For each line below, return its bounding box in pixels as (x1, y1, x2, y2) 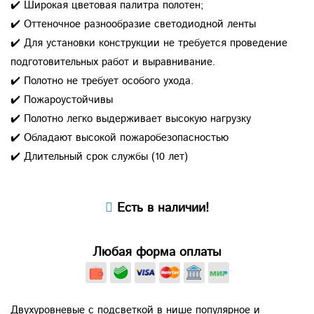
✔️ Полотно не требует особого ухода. (11, 74, 193, 89)
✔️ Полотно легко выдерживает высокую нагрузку (11, 111, 251, 127)
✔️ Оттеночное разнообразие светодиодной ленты (11, 17, 256, 32)
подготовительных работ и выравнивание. (11, 55, 215, 70)
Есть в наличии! (113, 199, 209, 218)
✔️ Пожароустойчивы (11, 93, 113, 108)
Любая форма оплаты (93, 243, 221, 262)
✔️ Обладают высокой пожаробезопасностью (11, 130, 228, 146)
